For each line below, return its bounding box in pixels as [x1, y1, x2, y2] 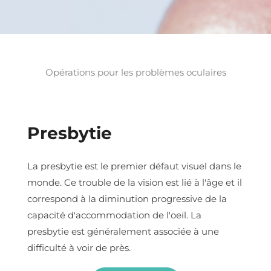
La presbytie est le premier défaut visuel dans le [27, 160, 241, 172]
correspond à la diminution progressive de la [27, 192, 227, 204]
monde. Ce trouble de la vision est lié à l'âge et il [27, 176, 242, 188]
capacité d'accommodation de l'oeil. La [27, 209, 201, 221]
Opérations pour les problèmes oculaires [45, 67, 226, 78]
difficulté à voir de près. [27, 241, 131, 253]
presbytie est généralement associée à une [27, 225, 219, 237]
